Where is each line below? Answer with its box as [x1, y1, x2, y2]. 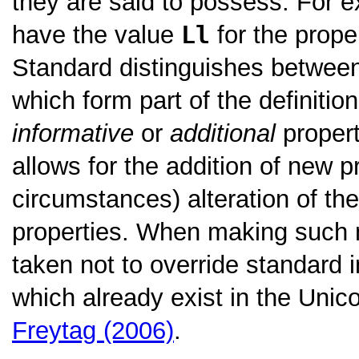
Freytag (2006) [12, 317, 174, 345]
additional [170, 119, 276, 148]
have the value [12, 21, 181, 50]
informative [12, 119, 134, 148]
